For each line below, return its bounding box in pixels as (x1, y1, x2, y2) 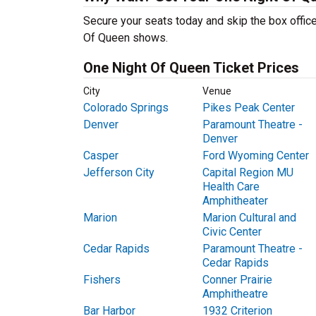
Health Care (202, 180, 260, 193)
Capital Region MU (202, 166, 293, 179)
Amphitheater (202, 194, 268, 207)
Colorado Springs (83, 101, 169, 114)
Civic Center (202, 225, 262, 238)
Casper (83, 149, 119, 162)
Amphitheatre (202, 287, 268, 300)
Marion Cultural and (202, 211, 296, 224)
